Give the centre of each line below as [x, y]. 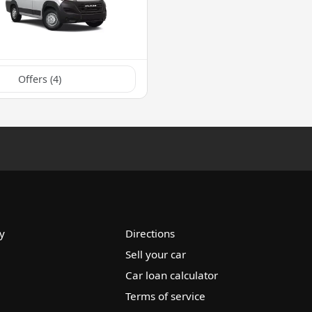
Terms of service [166, 296]
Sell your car [156, 254]
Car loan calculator [172, 275]
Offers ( [36, 79]
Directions [150, 233]
